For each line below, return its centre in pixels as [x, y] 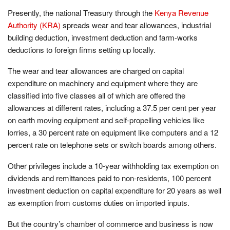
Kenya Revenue [181, 12]
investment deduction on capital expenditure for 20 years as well [114, 190]
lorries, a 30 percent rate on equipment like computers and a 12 [113, 132]
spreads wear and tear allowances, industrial [136, 25]
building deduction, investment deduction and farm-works [103, 37]
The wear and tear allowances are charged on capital [96, 70]
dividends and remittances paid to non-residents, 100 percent [109, 178]
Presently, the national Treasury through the [81, 12]
